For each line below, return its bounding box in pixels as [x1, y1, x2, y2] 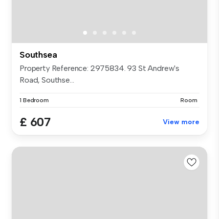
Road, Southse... [20, 75, 74, 85]
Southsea [20, 49, 57, 61]
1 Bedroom [20, 97, 49, 104]
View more [163, 118, 199, 127]
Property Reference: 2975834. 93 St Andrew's [20, 64, 180, 73]
